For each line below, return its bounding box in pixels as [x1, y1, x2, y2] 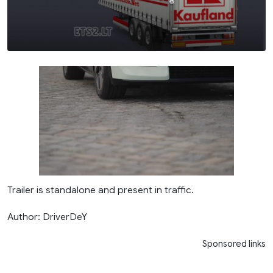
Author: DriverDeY [7, 211, 87, 223]
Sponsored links [202, 238, 266, 250]
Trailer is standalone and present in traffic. [7, 184, 194, 196]
